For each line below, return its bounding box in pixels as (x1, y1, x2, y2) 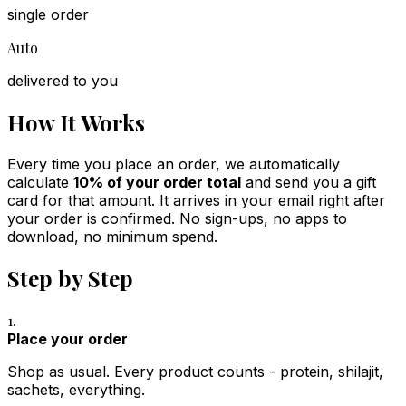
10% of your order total (73, 172, 241, 191)
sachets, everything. (7, 380, 145, 399)
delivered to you (7, 71, 118, 90)
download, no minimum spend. (7, 227, 217, 246)
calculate (7, 172, 69, 191)
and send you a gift (241, 172, 376, 191)
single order (7, 5, 89, 24)
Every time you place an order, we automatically (7, 154, 340, 173)
